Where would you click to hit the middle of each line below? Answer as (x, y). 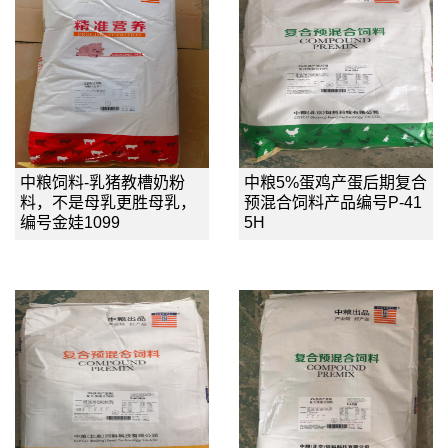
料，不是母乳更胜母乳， (108, 202)
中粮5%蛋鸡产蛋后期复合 (335, 182)
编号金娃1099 (70, 222)
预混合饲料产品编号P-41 (333, 202)
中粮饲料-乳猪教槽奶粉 (102, 182)
